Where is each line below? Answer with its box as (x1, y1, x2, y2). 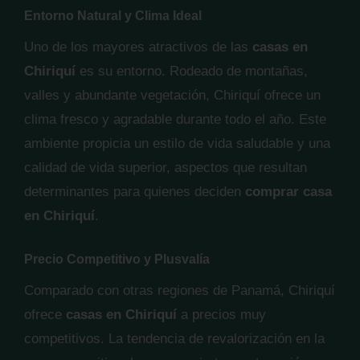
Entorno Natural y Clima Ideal (24, 9, 202, 22)
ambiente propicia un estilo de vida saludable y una (24, 136, 330, 151)
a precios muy (177, 307, 266, 322)
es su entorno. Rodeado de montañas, (76, 63, 308, 79)
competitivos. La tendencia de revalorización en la (24, 331, 325, 346)
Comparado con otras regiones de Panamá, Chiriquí (24, 283, 335, 298)
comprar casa (245, 184, 332, 199)
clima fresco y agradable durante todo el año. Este (24, 112, 326, 127)
